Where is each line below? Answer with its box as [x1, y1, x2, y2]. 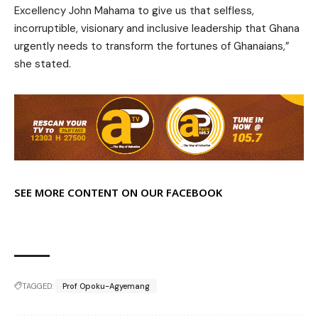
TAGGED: [22, 280, 53, 291]
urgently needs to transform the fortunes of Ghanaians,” [14, 39, 290, 53]
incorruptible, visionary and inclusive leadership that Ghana [14, 21, 300, 35]
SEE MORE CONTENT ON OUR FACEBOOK [14, 185, 222, 199]
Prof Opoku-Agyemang [62, 280, 150, 291]
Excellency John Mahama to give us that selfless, [14, 4, 254, 18]
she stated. [14, 57, 71, 71]
